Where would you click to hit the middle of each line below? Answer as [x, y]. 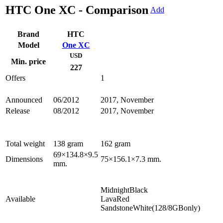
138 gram [68, 144]
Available [20, 199]
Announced [24, 100]
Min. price [28, 62]
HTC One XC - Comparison [77, 10]
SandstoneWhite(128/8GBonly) [150, 208]
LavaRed [115, 199]
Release [18, 111]
